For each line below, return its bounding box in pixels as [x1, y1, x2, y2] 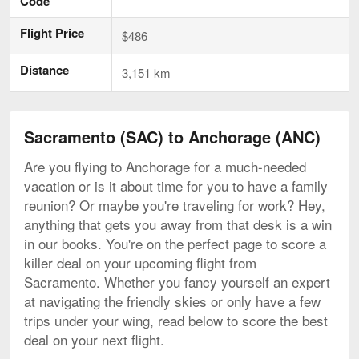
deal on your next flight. [24, 329, 164, 349]
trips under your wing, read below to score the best [24, 309, 328, 330]
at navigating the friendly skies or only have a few [24, 290, 321, 311]
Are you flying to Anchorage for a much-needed [24, 155, 306, 176]
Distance [20, 60, 69, 79]
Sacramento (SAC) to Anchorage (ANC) [24, 124, 321, 148]
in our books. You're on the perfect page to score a [24, 232, 326, 253]
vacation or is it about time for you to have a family [24, 175, 328, 196]
